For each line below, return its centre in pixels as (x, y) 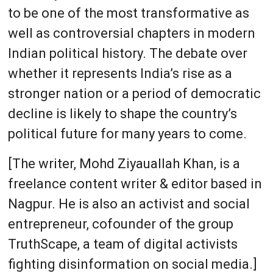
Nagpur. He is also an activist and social (129, 204)
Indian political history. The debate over (127, 53)
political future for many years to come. (127, 133)
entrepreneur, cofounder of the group (120, 224)
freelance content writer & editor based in (135, 183)
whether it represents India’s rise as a (120, 73)
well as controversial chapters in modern (131, 33)
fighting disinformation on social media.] (132, 264)
